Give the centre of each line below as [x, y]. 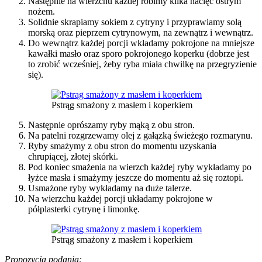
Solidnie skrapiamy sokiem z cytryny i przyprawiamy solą [135, 22]
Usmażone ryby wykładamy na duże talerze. [110, 188]
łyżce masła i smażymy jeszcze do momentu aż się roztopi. [136, 177]
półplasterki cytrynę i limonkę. [84, 209]
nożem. [42, 11]
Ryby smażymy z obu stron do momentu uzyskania [122, 146]
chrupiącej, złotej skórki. [73, 156]
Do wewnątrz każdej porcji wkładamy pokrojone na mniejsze [141, 43]
